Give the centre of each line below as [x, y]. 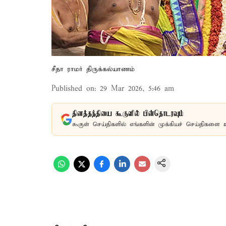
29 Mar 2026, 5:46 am [137, 89]
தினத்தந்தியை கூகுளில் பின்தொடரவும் [128, 114]
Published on [73, 89]
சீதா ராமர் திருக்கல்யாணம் [93, 69]
